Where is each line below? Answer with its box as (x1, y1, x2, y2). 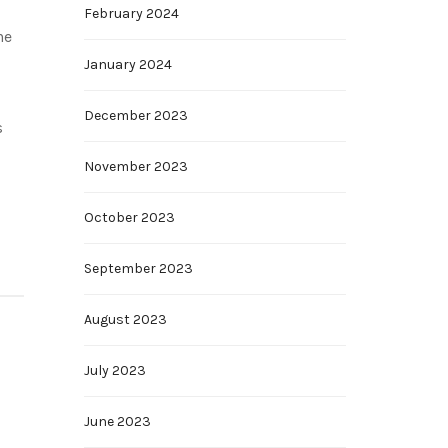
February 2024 (83, 5, 179, 22)
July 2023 (83, 362, 146, 379)
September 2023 (83, 260, 193, 277)
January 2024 (83, 56, 172, 73)
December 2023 (83, 107, 188, 124)
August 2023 (83, 311, 167, 328)
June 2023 (83, 413, 151, 430)
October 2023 (83, 209, 175, 226)
